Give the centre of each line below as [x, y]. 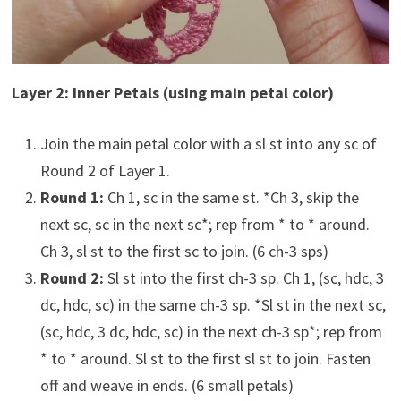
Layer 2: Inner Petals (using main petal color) [172, 93]
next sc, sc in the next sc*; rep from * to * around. [205, 225]
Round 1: [72, 198]
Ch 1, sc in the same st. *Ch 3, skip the [231, 198]
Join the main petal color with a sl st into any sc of [208, 144]
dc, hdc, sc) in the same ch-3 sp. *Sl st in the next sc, [213, 305]
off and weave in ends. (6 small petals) [166, 386]
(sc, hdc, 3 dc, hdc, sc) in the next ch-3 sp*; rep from [211, 332]
